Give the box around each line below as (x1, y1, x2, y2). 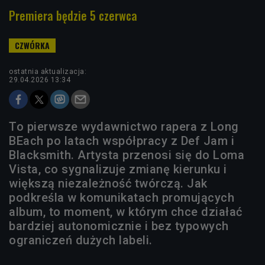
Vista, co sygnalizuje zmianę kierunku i (9, 161, 227, 176)
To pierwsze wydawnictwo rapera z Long (9, 119, 239, 134)
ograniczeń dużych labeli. (9, 232, 159, 247)
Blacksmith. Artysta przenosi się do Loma (9, 147, 244, 162)
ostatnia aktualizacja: (9, 67, 86, 76)
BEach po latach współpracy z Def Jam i (9, 133, 234, 148)
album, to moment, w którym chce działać (9, 204, 243, 219)
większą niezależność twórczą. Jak (9, 176, 208, 190)
